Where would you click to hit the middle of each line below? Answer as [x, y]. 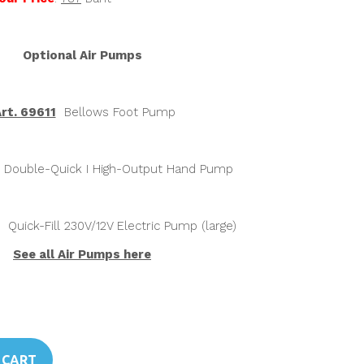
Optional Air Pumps [82, 55]
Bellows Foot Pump [115, 112]
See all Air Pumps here [82, 254]
